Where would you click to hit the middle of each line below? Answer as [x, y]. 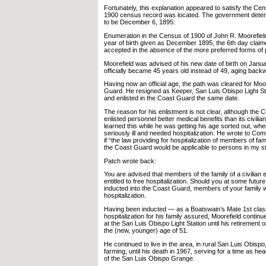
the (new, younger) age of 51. [146, 230]
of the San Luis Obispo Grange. [149, 258]
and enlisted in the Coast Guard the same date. [172, 98]
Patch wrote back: [130, 161]
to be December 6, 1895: [140, 22]
